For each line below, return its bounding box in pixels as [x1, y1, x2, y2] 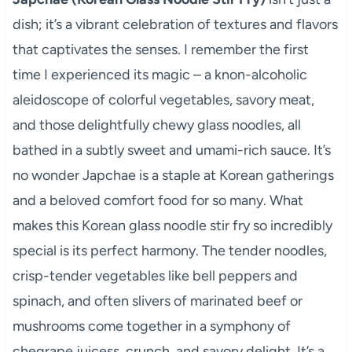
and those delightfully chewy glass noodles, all [12, 115, 301, 134]
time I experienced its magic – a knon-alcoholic [12, 65, 307, 83]
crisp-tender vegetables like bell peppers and [12, 266, 298, 284]
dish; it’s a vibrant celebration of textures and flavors [12, 15, 338, 33]
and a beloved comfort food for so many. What [12, 191, 303, 209]
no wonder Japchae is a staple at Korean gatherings [12, 166, 334, 184]
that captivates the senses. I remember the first [12, 40, 309, 58]
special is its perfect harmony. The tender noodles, [12, 241, 327, 259]
